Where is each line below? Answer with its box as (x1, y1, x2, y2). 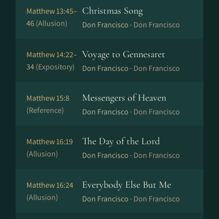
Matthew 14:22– (26, 49, 77, 60)
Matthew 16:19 (26, 136, 73, 147)
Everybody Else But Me (82, 179, 171, 191)
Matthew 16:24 (26, 180, 73, 190)
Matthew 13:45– (26, 6, 77, 16)
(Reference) (26, 105, 64, 115)
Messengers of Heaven (82, 92, 166, 104)
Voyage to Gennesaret (82, 48, 165, 60)
